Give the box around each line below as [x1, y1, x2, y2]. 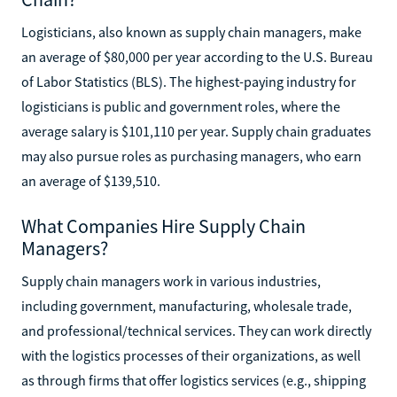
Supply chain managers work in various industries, [21, 271, 321, 290]
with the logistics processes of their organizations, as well [21, 346, 361, 364]
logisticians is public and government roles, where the [21, 97, 340, 115]
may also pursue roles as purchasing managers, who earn [21, 146, 362, 165]
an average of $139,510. [21, 171, 160, 190]
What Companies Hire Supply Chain [21, 213, 306, 238]
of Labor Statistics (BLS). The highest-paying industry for [21, 72, 356, 90]
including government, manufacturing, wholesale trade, [21, 296, 352, 315]
